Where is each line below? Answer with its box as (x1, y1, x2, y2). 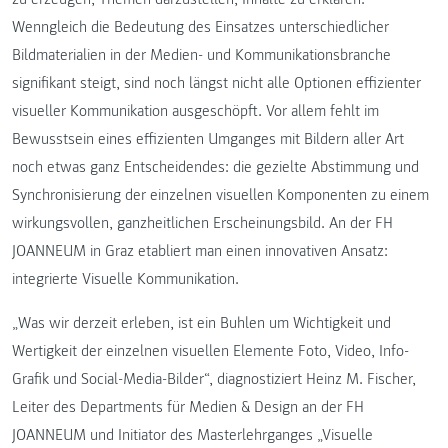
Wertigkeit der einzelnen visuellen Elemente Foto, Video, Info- (12, 341, 409, 362)
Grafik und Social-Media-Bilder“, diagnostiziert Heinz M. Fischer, (12, 369, 416, 390)
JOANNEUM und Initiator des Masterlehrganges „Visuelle (12, 425, 373, 446)
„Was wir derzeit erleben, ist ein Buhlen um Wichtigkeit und (12, 313, 391, 334)
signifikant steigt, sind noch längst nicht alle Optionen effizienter (12, 73, 421, 94)
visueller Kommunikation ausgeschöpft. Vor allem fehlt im (12, 101, 379, 122)
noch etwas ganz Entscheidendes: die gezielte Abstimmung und (12, 157, 419, 178)
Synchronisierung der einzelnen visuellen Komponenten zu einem (12, 185, 429, 206)
